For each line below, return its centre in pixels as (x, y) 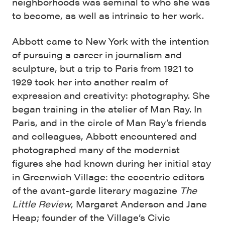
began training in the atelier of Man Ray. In (107, 109)
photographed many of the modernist (96, 149)
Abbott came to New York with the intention (110, 41)
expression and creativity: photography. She (111, 95)
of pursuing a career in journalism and (97, 54)
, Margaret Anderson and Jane (139, 204)
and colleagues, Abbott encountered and (104, 136)
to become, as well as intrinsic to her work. (108, 15)
